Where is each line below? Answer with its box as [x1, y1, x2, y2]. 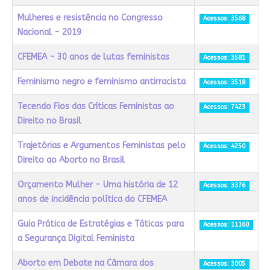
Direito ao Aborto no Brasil [17, 155, 125, 166]
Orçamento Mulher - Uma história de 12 [17, 180, 178, 190]
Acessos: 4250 [203, 142, 246, 151]
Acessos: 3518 [203, 78, 246, 87]
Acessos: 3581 [203, 54, 246, 62]
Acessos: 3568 [203, 14, 246, 23]
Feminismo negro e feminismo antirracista [17, 77, 186, 87]
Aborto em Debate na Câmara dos [17, 258, 154, 269]
